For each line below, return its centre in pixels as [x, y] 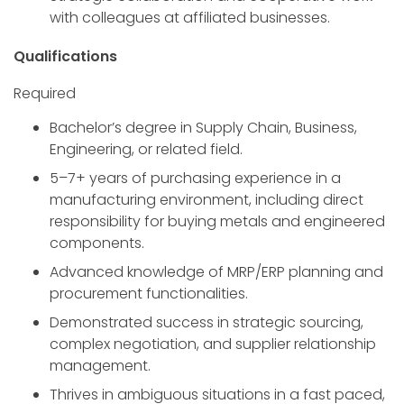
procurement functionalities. [149, 294]
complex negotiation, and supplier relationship [213, 344]
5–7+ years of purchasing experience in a [195, 179]
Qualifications [65, 56]
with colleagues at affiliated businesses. [190, 17]
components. [97, 243]
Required [45, 93]
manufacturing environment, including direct [207, 200]
